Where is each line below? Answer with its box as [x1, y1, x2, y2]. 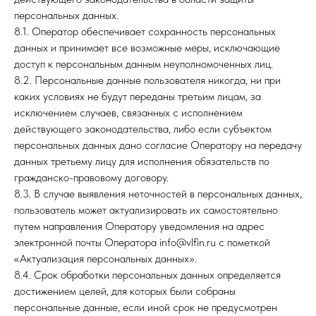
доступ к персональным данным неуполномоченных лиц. [14, 57, 273, 71]
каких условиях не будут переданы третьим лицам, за [14, 90, 261, 103]
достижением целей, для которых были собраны [14, 284, 236, 298]
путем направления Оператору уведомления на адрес [14, 219, 265, 233]
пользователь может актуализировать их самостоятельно [14, 203, 278, 217]
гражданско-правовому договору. [14, 171, 169, 184]
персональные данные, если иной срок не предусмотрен [14, 300, 277, 314]
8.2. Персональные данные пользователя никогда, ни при [14, 73, 281, 87]
